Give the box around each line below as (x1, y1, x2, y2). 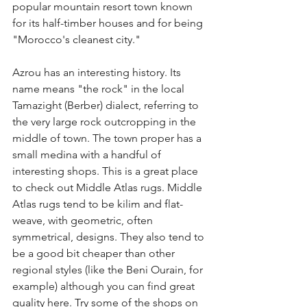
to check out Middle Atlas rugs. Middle (12, 181, 205, 195)
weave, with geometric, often (12, 214, 156, 228)
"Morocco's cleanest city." (12, 33, 143, 47)
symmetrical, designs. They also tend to (12, 230, 207, 244)
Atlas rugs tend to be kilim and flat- (12, 197, 183, 211)
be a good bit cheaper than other (12, 247, 177, 260)
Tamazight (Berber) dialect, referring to (12, 99, 201, 112)
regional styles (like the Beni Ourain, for (12, 263, 206, 277)
